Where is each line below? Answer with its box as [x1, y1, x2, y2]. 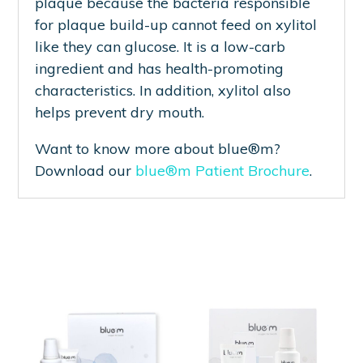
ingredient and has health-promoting [35, 59, 284, 79]
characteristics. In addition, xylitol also [35, 81, 292, 100]
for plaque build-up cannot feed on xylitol [35, 15, 318, 35]
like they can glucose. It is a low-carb [35, 37, 286, 57]
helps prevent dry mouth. [35, 103, 205, 122]
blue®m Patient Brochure [135, 161, 310, 181]
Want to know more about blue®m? [35, 139, 281, 159]
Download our [35, 161, 136, 181]
